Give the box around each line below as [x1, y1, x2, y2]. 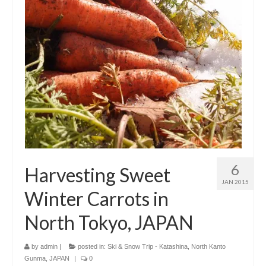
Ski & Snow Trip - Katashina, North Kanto [107, 243, 226, 250]
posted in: [76, 243, 107, 250]
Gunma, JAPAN [24, 255, 69, 262]
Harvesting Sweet [24, 163, 170, 186]
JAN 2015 [221, 178, 249, 185]
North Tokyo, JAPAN [24, 211, 194, 234]
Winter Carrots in [24, 187, 169, 210]
